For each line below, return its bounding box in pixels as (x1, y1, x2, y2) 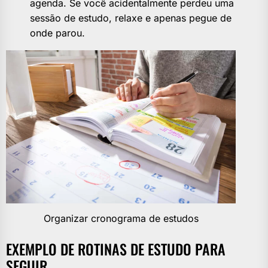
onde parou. (30, 27, 85, 39)
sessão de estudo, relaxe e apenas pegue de (30, 12, 232, 25)
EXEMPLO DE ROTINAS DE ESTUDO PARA (6, 238, 226, 260)
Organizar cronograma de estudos (43, 212, 199, 225)
